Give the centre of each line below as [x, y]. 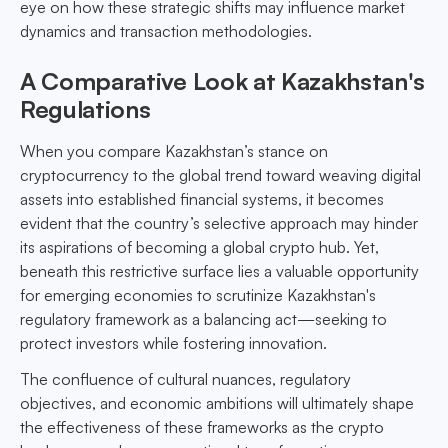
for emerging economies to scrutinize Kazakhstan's [198, 295]
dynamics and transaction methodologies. [166, 31]
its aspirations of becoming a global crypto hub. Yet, [199, 247]
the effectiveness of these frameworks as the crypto [202, 427]
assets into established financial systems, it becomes [202, 199]
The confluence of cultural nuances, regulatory [185, 379]
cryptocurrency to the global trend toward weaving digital [220, 175]
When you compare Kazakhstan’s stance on [174, 151]
